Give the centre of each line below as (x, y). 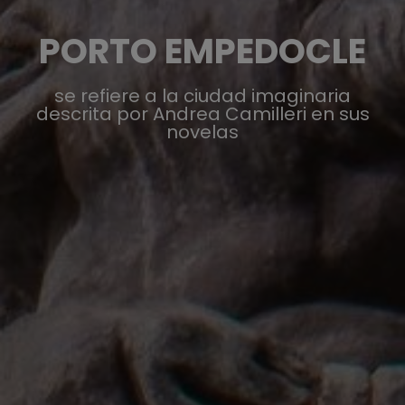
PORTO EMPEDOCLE (202, 51)
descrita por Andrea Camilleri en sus (202, 113)
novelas (202, 132)
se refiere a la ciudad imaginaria (202, 95)
